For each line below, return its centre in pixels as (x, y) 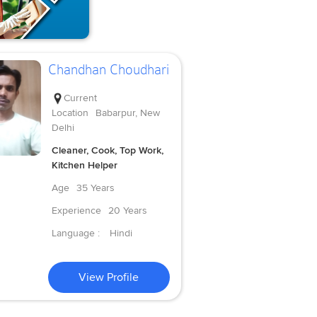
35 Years (95, 188)
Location (70, 113)
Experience (76, 210)
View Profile (109, 277)
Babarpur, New (127, 113)
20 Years (127, 210)
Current (80, 98)
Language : (77, 233)
